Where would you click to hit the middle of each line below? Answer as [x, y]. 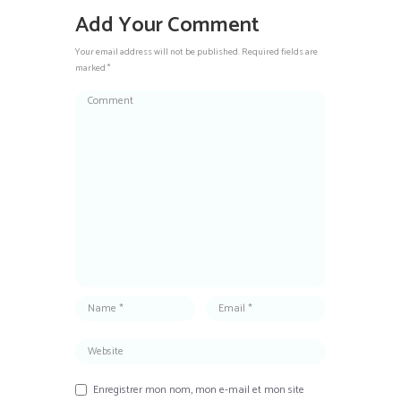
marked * [93, 68]
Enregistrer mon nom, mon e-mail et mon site [199, 389]
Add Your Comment [167, 26]
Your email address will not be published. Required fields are [196, 52]
